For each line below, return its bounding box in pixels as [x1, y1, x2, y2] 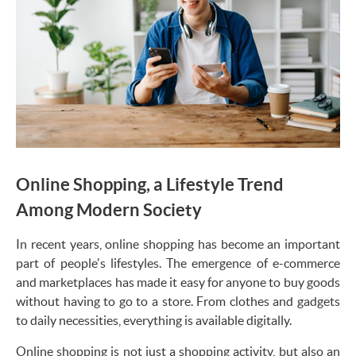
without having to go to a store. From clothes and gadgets [16, 293, 340, 308]
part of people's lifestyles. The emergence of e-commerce [16, 255, 340, 270]
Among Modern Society [16, 199, 202, 219]
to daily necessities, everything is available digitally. [16, 312, 292, 327]
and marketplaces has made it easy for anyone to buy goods [16, 274, 340, 289]
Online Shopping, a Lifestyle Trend [16, 173, 284, 194]
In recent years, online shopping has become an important [16, 236, 340, 251]
